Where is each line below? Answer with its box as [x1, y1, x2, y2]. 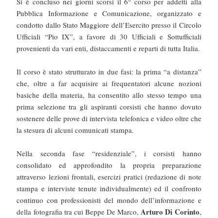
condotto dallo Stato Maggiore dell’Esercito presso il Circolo [17, 20, 201, 30]
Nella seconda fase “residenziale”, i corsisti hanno [17, 148, 201, 159]
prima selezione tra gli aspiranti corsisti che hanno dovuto [17, 102, 201, 112]
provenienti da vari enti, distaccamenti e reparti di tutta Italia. [17, 43, 200, 54]
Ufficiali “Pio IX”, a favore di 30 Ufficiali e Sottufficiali [17, 32, 201, 42]
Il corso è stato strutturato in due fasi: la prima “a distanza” [17, 67, 201, 77]
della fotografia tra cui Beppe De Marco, [17, 207, 141, 217]
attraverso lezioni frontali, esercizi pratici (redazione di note [17, 172, 201, 182]
